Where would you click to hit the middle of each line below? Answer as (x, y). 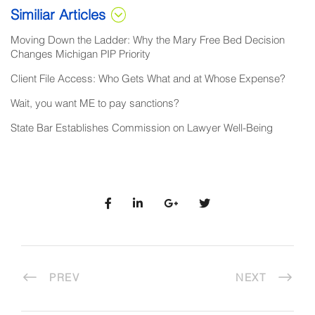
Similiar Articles (58, 16)
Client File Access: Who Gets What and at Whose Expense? (148, 79)
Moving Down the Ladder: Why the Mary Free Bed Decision (148, 40)
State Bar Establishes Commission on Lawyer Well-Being (142, 128)
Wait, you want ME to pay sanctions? (95, 104)
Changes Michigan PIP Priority (81, 54)
